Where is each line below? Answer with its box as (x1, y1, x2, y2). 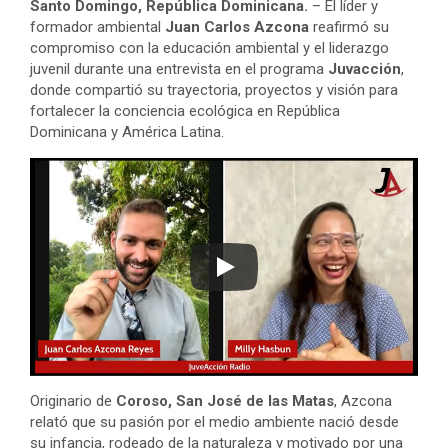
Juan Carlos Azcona (165, 17, 309, 36)
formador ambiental (30, 17, 165, 36)
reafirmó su (309, 17, 389, 36)
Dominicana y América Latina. (30, 122, 224, 141)
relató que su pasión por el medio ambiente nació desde (30, 412, 399, 431)
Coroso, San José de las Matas (116, 391, 334, 410)
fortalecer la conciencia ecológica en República (30, 101, 340, 120)
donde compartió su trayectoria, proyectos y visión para (30, 80, 398, 99)
